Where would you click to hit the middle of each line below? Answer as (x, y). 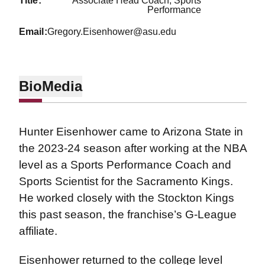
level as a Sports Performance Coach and (125, 165)
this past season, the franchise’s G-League (127, 215)
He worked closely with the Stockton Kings (126, 198)
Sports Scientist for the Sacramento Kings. (126, 182)
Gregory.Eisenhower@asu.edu (112, 32)
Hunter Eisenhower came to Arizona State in (131, 132)
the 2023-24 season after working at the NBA (132, 148)
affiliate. (41, 231)
